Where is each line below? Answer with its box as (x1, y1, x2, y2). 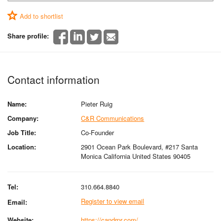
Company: (7, 113, 38, 123)
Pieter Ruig (81, 99, 113, 109)
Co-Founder (81, 127, 114, 137)
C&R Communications (81, 113, 145, 123)
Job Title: (7, 127, 36, 137)
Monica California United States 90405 (81, 151, 191, 161)
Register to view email (81, 196, 145, 206)
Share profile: (7, 31, 49, 40)
